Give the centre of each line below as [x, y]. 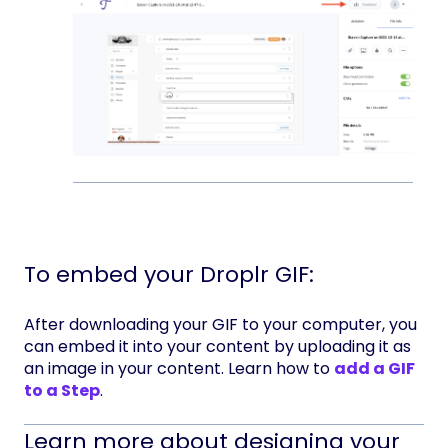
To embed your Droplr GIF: [169, 275]
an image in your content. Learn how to [179, 368]
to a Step [62, 390]
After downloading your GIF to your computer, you [220, 324]
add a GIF [374, 368]
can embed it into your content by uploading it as [217, 346]
